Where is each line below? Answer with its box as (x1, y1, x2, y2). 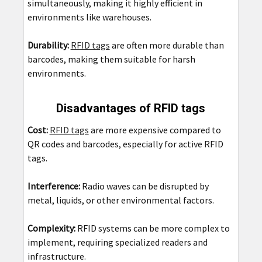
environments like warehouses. (27, 11, 151, 23)
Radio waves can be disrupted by (80, 180, 209, 192)
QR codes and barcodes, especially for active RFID (27, 138, 223, 150)
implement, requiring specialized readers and (27, 236, 208, 249)
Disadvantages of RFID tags (56, 101, 206, 116)
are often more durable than (109, 39, 224, 51)
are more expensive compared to (88, 124, 221, 136)
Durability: (27, 39, 69, 51)
